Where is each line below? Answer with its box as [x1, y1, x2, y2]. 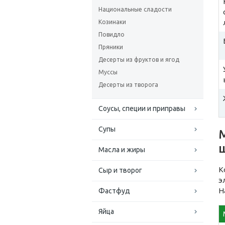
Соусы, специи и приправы [98, 104, 185, 113]
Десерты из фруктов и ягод [98, 56, 179, 63]
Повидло [98, 31, 125, 38]
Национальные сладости [98, 6, 172, 13]
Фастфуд [98, 187, 130, 195]
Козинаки [98, 19, 126, 25]
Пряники [98, 44, 123, 50]
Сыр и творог [98, 166, 142, 174]
